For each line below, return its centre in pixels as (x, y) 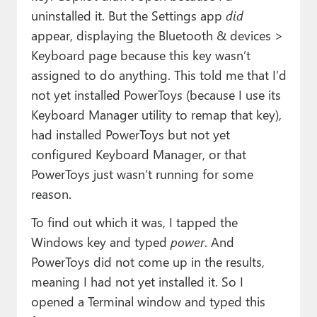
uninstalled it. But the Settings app (128, 16)
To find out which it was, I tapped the (134, 222)
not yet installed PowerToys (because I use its (156, 95)
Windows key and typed (100, 242)
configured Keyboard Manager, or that (138, 154)
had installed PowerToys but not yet (130, 134)
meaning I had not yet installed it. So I (137, 282)
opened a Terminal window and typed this (148, 301)
